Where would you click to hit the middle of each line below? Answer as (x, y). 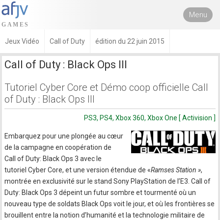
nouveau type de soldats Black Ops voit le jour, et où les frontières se (110, 204)
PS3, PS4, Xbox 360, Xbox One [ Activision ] (150, 118)
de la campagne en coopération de (58, 147)
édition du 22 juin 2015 (130, 41)
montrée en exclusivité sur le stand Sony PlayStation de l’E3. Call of (108, 181)
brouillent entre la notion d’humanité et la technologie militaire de (105, 215)
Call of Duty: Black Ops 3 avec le (53, 159)
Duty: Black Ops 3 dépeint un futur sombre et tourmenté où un (100, 192)
